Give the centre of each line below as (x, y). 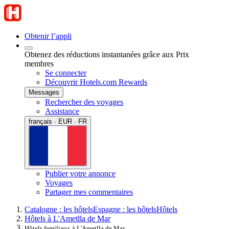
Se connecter (66, 73)
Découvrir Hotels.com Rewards (96, 82)
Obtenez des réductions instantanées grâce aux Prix (107, 54)
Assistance (62, 111)
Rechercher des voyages (84, 102)
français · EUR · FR (58, 121)
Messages (44, 92)
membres (39, 64)
